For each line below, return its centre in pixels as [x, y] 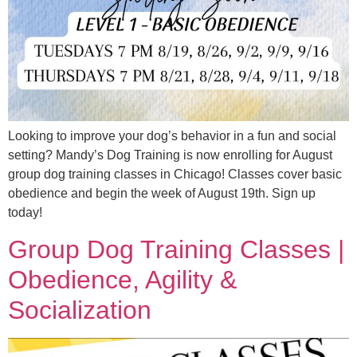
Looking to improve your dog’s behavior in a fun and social [172, 136]
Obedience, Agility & [122, 279]
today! [25, 213]
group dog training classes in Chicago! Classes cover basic [175, 175]
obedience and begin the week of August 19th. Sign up [162, 194]
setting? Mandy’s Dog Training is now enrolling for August [170, 155]
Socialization [80, 310]
